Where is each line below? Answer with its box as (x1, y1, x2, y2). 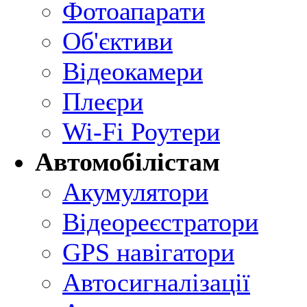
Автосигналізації (62, 268, 250, 297)
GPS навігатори (62, 238, 234, 267)
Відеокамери (62, 57, 203, 86)
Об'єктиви (62, 27, 173, 56)
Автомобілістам (35, 147, 220, 176)
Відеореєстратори (62, 208, 258, 236)
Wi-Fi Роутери (62, 117, 220, 146)
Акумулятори (62, 177, 208, 206)
